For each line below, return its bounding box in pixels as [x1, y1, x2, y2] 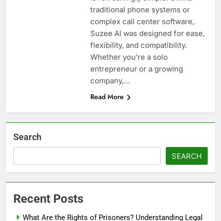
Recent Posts [13, 191, 83, 206]
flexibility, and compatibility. [90, 40, 187, 50]
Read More [90, 91, 124, 102]
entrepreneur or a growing [90, 64, 183, 74]
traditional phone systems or [90, 4, 190, 14]
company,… [90, 75, 130, 85]
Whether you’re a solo [90, 52, 168, 62]
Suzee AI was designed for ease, [90, 28, 205, 38]
